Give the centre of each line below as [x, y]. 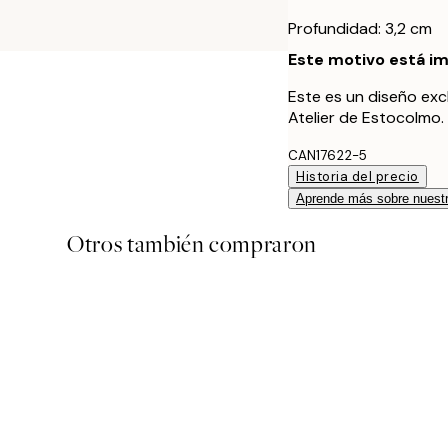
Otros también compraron [192, 244]
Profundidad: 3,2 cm [360, 28]
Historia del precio [357, 176]
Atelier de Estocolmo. [366, 117]
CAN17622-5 [327, 155]
